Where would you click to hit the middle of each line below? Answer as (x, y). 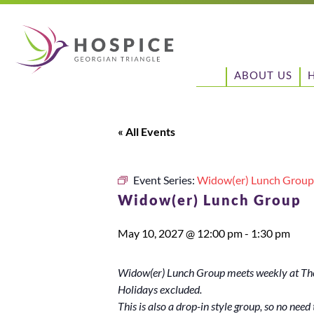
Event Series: (165, 180)
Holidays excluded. (160, 289)
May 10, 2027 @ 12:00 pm (180, 233)
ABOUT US (263, 75)
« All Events (146, 131)
